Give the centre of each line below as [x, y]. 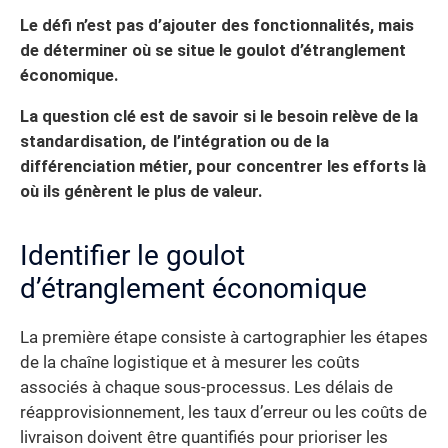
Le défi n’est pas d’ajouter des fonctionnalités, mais [217, 25]
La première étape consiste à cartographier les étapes [224, 338]
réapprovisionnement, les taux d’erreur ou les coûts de [223, 413]
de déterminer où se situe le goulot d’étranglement [213, 50]
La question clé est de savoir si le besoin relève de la [219, 117]
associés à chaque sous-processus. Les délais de [206, 388]
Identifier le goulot [132, 256]
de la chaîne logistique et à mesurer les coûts [190, 363]
